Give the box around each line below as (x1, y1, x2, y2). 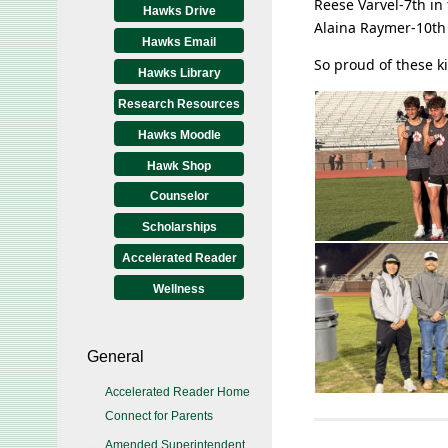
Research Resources (118, 97, 240, 111)
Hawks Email (142, 35, 216, 49)
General (87, 348, 144, 365)
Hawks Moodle (137, 128, 221, 142)
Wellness (153, 282, 205, 296)
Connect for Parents (105, 409, 213, 423)
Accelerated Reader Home (105, 385, 250, 399)
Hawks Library (137, 66, 221, 80)
